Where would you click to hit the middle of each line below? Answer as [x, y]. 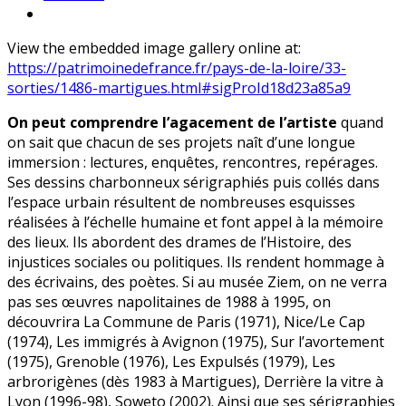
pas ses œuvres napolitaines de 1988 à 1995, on [169, 301]
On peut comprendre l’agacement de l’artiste [172, 122]
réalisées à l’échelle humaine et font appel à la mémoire [195, 222]
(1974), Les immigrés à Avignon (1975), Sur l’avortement [196, 341]
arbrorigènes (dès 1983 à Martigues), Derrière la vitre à [195, 381]
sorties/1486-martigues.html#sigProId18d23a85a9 [179, 87]
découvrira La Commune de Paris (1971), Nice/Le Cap [186, 321]
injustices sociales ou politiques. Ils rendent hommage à [196, 261]
